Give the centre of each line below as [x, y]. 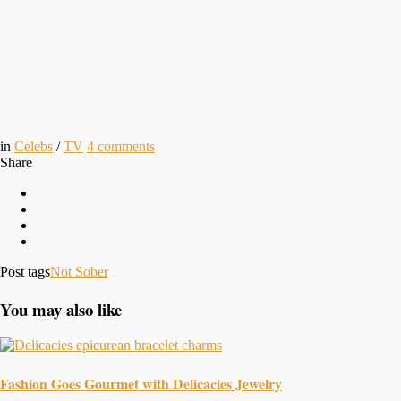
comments [126, 146]
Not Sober [79, 271]
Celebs [34, 146]
